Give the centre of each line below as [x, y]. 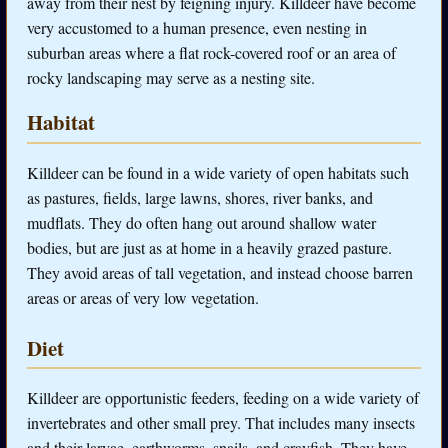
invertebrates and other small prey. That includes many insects [221, 423]
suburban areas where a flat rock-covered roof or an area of [211, 53]
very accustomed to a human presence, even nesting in [197, 28]
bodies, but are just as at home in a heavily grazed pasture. [209, 247]
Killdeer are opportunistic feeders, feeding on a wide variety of [223, 398]
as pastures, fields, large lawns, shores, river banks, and [200, 197]
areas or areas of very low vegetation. [143, 297]
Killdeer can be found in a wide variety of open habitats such [218, 172]
